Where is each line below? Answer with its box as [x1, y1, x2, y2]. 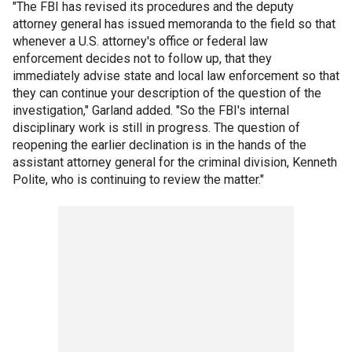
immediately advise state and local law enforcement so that [13, 68, 339, 83]
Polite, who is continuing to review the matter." [13, 171, 264, 187]
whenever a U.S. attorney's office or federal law [13, 33, 268, 49]
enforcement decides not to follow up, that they [13, 50, 272, 66]
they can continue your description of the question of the [13, 85, 321, 101]
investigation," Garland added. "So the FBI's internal [13, 102, 289, 118]
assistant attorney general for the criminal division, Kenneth [13, 154, 337, 170]
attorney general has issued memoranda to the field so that [13, 16, 335, 31]
